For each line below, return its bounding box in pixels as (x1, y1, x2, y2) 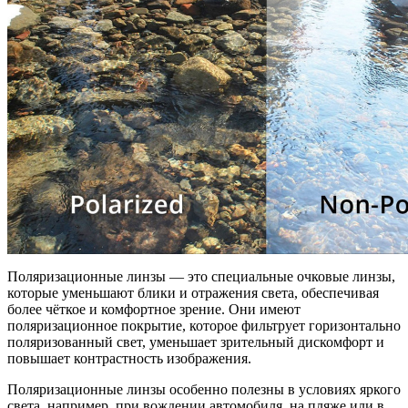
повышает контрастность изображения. (7, 350, 251, 366)
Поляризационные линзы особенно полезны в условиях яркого (7, 381, 401, 397)
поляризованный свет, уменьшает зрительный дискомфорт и (7, 333, 384, 350)
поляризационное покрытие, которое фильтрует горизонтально (7, 317, 401, 333)
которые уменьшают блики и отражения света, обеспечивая (7, 284, 379, 301)
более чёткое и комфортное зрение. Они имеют (7, 301, 301, 317)
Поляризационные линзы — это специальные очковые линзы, (7, 268, 395, 284)
